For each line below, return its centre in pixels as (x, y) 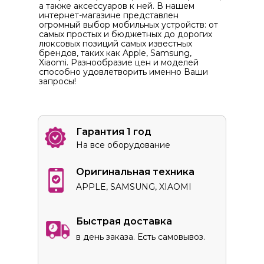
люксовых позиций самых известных (115, 44)
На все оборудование (123, 145)
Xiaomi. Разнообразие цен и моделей (119, 62)
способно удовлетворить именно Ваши (123, 72)
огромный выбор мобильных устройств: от (128, 25)
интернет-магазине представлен (109, 15)
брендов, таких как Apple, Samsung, (115, 53)
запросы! (57, 81)
